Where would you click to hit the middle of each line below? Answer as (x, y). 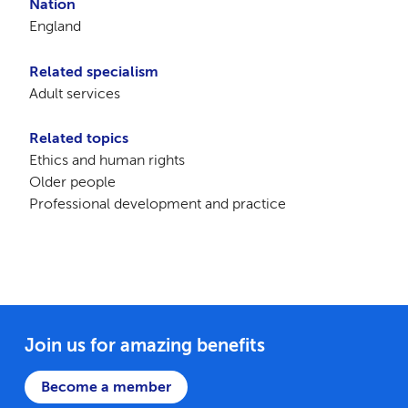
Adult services (74, 93)
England (55, 26)
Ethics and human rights (107, 159)
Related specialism (93, 71)
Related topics (78, 138)
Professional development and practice (157, 203)
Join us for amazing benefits (145, 345)
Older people (72, 181)
